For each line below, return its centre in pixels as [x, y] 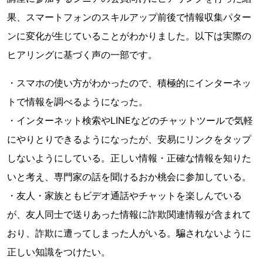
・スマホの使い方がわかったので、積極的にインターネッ [129, 83]
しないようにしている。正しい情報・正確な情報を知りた [129, 158]
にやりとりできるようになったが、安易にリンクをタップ [129, 139]
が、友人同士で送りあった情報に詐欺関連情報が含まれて [129, 214]
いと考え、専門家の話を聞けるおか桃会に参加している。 [129, 177]
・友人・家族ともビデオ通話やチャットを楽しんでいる [124, 195]
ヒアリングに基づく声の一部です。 [82, 55]
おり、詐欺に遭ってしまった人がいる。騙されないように [129, 233]
